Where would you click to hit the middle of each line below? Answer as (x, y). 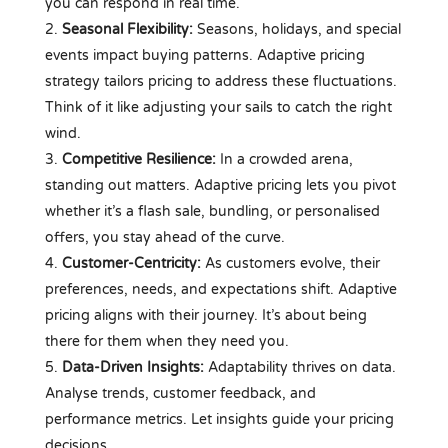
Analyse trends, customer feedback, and (180, 393)
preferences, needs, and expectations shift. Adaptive (220, 289)
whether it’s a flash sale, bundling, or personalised (212, 211)
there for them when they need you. (166, 341)
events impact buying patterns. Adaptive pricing (204, 55)
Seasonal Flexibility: (127, 29)
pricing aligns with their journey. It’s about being (205, 315)
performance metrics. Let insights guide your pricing (219, 419)
